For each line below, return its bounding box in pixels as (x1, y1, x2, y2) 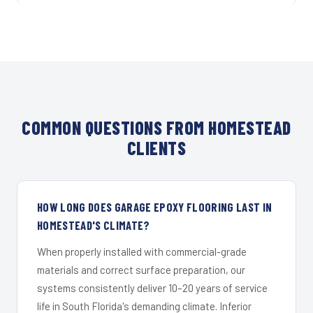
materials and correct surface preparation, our (37, 263, 245, 276)
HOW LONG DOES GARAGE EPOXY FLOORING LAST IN (37, 199, 272, 214)
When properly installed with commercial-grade (37, 245, 247, 258)
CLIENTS (126, 136, 187, 159)
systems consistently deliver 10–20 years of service (37, 281, 268, 294)
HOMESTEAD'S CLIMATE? (37, 217, 150, 232)
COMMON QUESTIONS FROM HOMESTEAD (22, 116, 291, 138)
